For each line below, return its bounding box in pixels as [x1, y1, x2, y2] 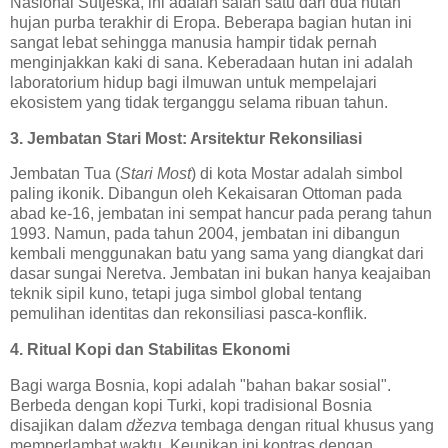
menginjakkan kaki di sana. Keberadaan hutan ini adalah [10, 53, 413, 71]
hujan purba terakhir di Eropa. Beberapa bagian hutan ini [10, 13, 412, 31]
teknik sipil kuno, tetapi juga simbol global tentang [10, 285, 362, 303]
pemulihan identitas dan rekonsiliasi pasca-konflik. [10, 305, 367, 323]
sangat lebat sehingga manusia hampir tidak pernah [10, 33, 377, 51]
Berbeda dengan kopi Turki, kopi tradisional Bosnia [10, 397, 372, 414]
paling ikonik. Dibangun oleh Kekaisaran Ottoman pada [10, 185, 402, 203]
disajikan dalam [10, 417, 126, 434]
